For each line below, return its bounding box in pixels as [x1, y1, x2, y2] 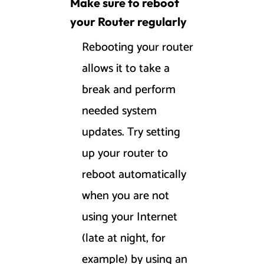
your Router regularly [70, 14, 187, 29]
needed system [82, 101, 157, 121]
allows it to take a [82, 59, 170, 79]
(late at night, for [82, 229, 166, 249]
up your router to [82, 144, 168, 164]
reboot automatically [82, 165, 186, 185]
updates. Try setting [82, 123, 180, 143]
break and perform [82, 80, 176, 100]
